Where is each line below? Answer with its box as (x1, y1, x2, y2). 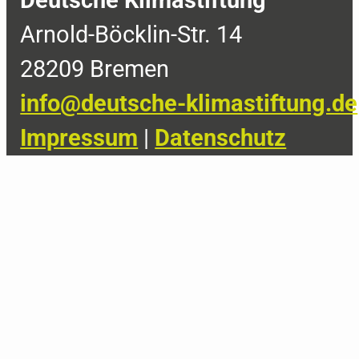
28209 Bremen (20, 55, 170, 83)
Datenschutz (155, 124, 287, 152)
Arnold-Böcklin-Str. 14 (20, 21, 243, 49)
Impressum (20, 124, 139, 152)
